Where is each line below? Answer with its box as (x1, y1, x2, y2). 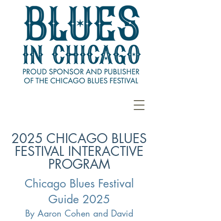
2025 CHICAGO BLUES (11, 130, 147, 147)
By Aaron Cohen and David (25, 207, 133, 219)
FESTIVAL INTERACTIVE (14, 143, 144, 160)
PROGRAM (48, 156, 110, 173)
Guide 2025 (48, 192, 110, 207)
